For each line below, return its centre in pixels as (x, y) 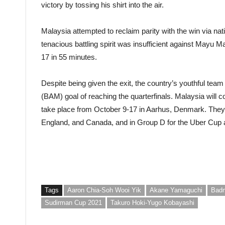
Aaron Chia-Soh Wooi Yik (104, 190)
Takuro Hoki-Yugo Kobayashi (152, 203)
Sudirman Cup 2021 (73, 203)
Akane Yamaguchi (176, 190)
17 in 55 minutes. (69, 57)
